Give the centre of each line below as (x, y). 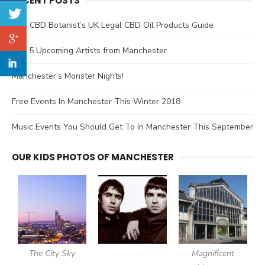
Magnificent (213, 253)
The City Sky (52, 253)
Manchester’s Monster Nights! (68, 76)
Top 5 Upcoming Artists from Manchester (89, 50)
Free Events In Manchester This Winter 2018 (96, 101)
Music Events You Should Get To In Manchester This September (132, 127)
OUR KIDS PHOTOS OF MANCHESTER (93, 157)
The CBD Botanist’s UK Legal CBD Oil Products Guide (113, 25)
